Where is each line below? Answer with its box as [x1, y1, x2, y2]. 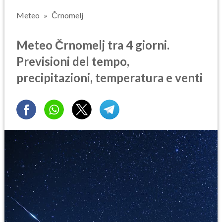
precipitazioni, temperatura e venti [16, 70, 203, 85]
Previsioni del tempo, [16, 54, 129, 68]
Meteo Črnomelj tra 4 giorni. [16, 37, 169, 52]
